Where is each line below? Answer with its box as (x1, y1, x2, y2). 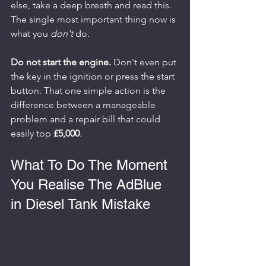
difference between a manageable (11, 99, 158, 110)
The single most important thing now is (11, 14, 178, 25)
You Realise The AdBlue (11, 176, 166, 192)
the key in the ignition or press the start (11, 71, 177, 82)
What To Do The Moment (11, 157, 172, 173)
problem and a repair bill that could (11, 113, 163, 125)
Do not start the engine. (11, 56, 111, 68)
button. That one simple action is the (11, 85, 168, 96)
